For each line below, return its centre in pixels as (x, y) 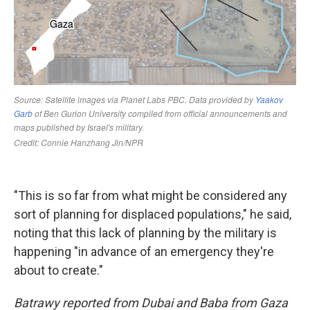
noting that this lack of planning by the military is (145, 233)
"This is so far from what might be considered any (151, 195)
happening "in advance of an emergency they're (144, 252)
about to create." (58, 270)
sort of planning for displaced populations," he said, (153, 214)
